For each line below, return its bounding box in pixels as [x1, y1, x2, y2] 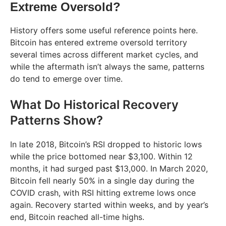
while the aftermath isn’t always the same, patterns [10, 61, 204, 72]
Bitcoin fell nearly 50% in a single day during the [10, 175, 194, 186]
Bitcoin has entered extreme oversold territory [10, 37, 187, 47]
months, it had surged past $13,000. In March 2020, [10, 163, 208, 174]
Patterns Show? [10, 112, 103, 128]
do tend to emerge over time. [10, 73, 123, 84]
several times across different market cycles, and [10, 49, 198, 60]
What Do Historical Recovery [10, 97, 179, 112]
